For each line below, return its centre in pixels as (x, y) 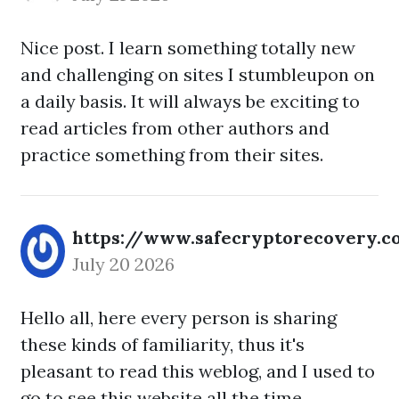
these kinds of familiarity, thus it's (163, 344)
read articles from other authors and (175, 128)
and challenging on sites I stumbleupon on (198, 74)
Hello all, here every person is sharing (179, 318)
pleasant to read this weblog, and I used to (198, 371)
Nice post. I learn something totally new (188, 48)
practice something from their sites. (172, 155)
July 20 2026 (123, 264)
